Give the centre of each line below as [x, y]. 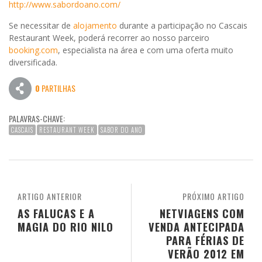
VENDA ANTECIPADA [196, 227]
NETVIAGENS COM [202, 213]
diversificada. [33, 63]
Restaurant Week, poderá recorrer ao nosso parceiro [109, 38]
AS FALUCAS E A [56, 213]
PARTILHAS [58, 88]
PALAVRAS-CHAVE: [37, 119]
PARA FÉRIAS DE [205, 240]
